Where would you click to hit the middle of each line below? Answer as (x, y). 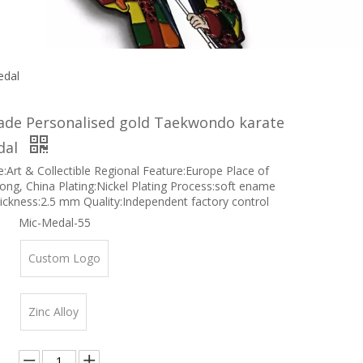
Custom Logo (64, 258)
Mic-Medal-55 (55, 222)
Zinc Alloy (53, 312)
